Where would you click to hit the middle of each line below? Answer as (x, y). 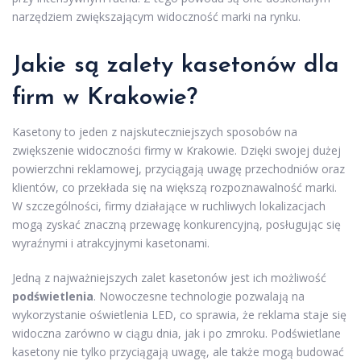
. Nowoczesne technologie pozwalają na (199, 296)
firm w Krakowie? (105, 98)
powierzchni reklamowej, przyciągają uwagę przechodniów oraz (178, 168)
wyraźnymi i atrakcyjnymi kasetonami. (111, 243)
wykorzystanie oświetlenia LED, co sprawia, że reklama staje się (179, 314)
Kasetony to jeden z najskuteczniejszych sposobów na (155, 131)
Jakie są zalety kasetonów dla (176, 65)
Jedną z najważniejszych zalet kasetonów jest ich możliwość (169, 277)
